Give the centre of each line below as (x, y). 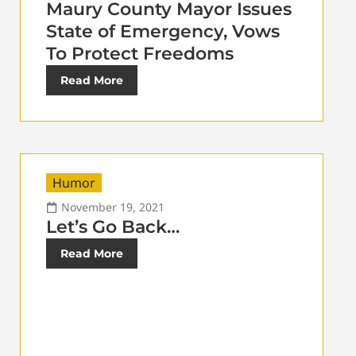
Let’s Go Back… (113, 227)
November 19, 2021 (113, 207)
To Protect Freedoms (140, 54)
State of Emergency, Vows (163, 32)
